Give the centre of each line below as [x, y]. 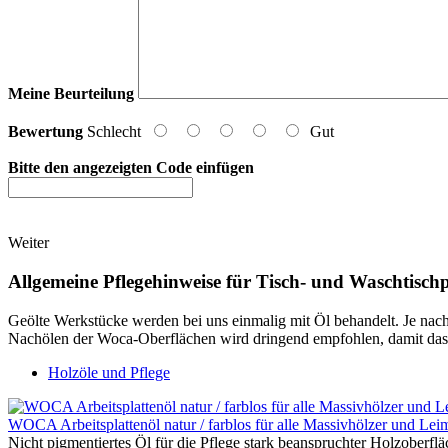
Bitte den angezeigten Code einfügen [131, 168]
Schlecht [114, 132]
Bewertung [45, 132]
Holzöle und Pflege [109, 372]
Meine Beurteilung [71, 94]
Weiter [28, 243]
